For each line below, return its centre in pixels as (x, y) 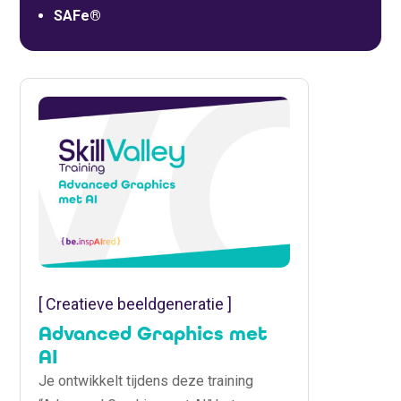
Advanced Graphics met (154, 334)
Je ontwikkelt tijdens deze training (146, 381)
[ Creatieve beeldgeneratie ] (136, 304)
